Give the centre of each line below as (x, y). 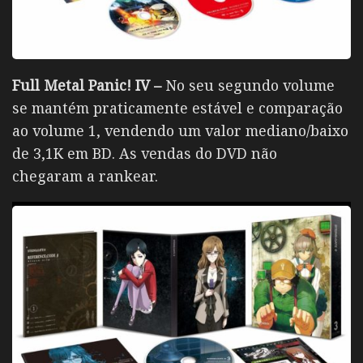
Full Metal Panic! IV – (89, 85)
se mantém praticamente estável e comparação (177, 108)
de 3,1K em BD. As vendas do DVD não (145, 154)
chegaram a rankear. (85, 176)
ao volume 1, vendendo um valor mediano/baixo (180, 131)
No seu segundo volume (250, 85)
